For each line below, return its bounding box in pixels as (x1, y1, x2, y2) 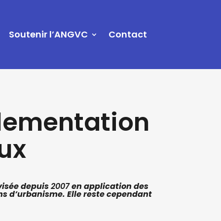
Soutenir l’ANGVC (9, 28, 88, 40)
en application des (72, 181, 149, 192)
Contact (109, 28, 147, 40)
